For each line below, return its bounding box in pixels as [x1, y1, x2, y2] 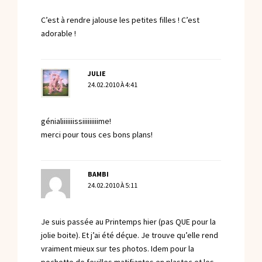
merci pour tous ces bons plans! [41, 129, 153, 140]
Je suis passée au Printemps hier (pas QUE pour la [41, 216, 216, 228]
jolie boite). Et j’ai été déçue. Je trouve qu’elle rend [41, 230, 218, 242]
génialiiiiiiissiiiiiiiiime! [41, 115, 111, 127]
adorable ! [41, 28, 76, 40]
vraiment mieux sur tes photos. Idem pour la [41, 243, 194, 255]
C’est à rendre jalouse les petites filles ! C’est [41, 15, 199, 26]
